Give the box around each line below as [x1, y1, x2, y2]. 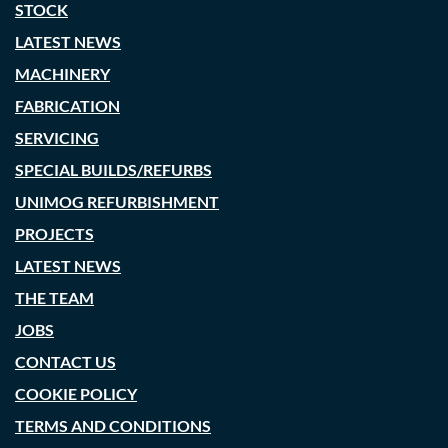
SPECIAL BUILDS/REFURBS [15, 160, 212, 180]
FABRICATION [15, 96, 120, 116]
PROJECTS [15, 224, 94, 244]
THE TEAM [15, 288, 94, 308]
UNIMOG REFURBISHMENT [15, 192, 219, 212]
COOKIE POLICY [15, 384, 137, 404]
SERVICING [15, 128, 99, 148]
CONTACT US [15, 352, 116, 372]
